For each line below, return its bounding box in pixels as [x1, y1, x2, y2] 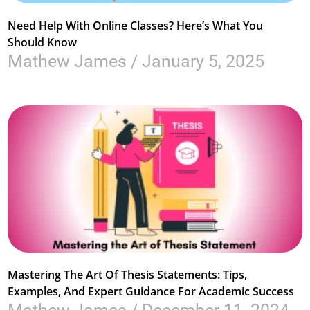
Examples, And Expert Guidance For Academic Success [8, 283, 295, 299]
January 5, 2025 [138, 51, 265, 71]
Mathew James [8, 51, 131, 71]
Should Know [8, 35, 77, 50]
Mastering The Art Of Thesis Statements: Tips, [8, 266, 248, 282]
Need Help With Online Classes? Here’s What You [8, 18, 264, 33]
